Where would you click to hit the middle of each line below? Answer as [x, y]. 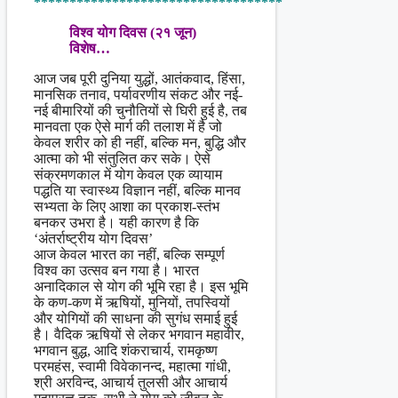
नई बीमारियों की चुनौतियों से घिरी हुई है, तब [140, 111]
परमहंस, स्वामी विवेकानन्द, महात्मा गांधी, [132, 367]
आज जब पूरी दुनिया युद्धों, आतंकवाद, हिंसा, [139, 79]
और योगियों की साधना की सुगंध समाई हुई [135, 319]
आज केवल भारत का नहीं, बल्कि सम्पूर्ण [129, 255]
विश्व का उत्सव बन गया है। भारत [116, 271]
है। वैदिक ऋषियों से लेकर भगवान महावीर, [139, 335]
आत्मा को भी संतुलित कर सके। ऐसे [122, 159]
